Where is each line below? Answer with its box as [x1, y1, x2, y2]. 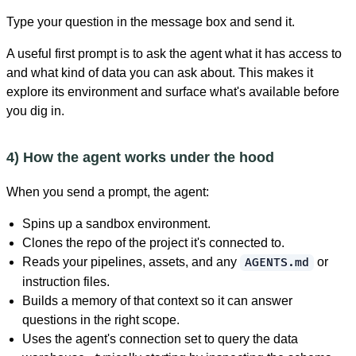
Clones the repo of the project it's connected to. [22, 235, 284, 250]
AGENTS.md [245, 255, 309, 269]
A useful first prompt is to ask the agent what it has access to [6, 46, 342, 60]
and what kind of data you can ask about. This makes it [6, 65, 313, 79]
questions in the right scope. [22, 312, 180, 327]
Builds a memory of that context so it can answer [22, 293, 292, 308]
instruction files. [22, 274, 110, 288]
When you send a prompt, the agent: [6, 184, 209, 199]
